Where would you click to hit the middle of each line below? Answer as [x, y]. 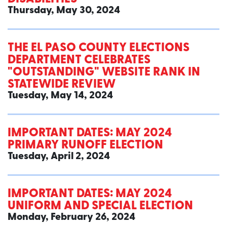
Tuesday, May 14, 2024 [60, 96]
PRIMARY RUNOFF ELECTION [85, 146]
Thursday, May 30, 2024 [64, 11]
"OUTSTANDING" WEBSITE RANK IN [104, 73]
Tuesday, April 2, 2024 [59, 157]
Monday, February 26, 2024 [71, 218]
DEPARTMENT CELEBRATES [79, 61]
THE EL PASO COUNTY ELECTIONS [99, 48]
